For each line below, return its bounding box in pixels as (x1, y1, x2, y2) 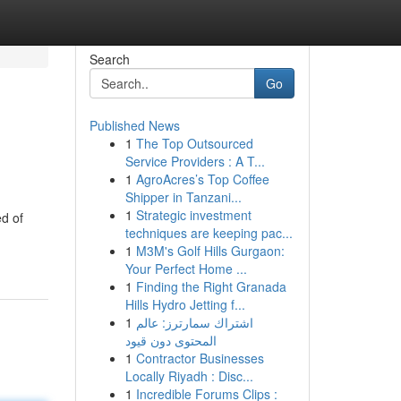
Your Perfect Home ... (124, 260, 247, 277)
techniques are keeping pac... (124, 224, 293, 242)
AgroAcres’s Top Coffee (135, 170, 269, 188)
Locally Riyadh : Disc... (124, 367, 253, 385)
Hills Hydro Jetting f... (124, 295, 245, 313)
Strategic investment (135, 206, 252, 224)
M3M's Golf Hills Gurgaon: (135, 242, 285, 260)
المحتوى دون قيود (124, 331, 217, 349)
